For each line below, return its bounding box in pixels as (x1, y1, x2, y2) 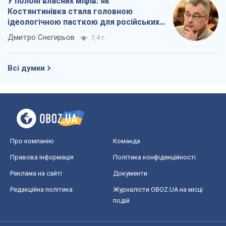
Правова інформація (10, 153, 74, 161)
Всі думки (8, 64, 45, 73)
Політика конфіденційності (113, 153, 196, 161)
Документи (113, 169, 147, 178)
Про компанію (10, 137, 54, 145)
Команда (113, 137, 140, 145)
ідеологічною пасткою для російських (8, 17, 159, 27)
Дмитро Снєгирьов (8, 33, 75, 42)
